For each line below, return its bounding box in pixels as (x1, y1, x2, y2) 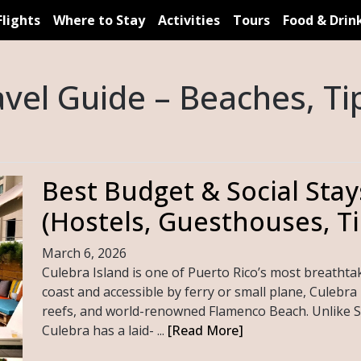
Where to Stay (53, 10, 145, 29)
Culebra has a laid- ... (41, 321, 168, 339)
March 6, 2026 (41, 243, 127, 262)
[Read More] (167, 321, 243, 339)
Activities (158, 10, 220, 29)
